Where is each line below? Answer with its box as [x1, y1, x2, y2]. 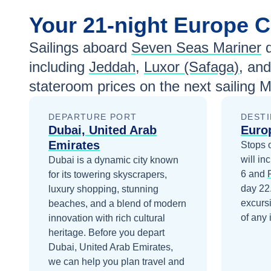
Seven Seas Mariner [131, 39, 261, 56]
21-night [83, 13, 174, 38]
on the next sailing [135, 78, 260, 95]
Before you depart [88, 227, 165, 238]
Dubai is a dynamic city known [48, 155, 178, 166]
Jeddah [89, 59, 135, 76]
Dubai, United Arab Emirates [48, 242, 171, 253]
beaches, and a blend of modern [48, 198, 186, 209]
